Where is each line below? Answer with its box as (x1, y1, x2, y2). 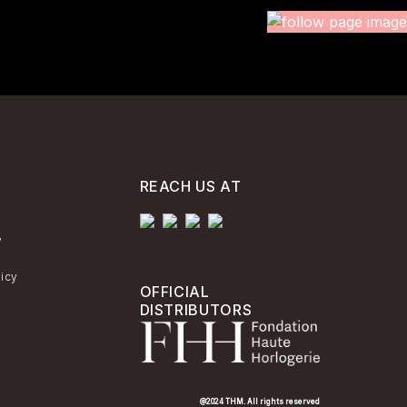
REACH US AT (139, 177, 242, 195)
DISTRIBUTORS (139, 301, 253, 319)
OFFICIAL (139, 283, 210, 301)
